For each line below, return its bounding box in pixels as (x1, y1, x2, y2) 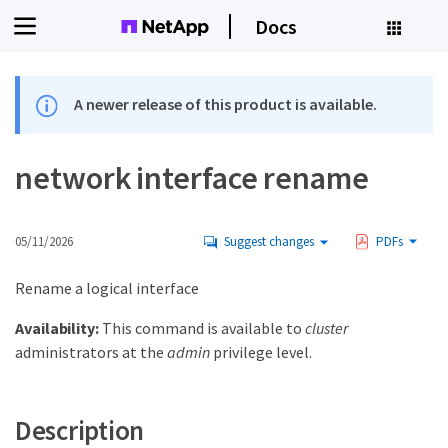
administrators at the (15, 342, 167, 363)
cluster (304, 318, 348, 339)
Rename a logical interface (15, 278, 199, 299)
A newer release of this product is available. (74, 94, 378, 114)
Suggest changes (224, 233, 314, 251)
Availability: (15, 318, 99, 339)
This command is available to (98, 318, 305, 339)
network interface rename (15, 158, 369, 199)
